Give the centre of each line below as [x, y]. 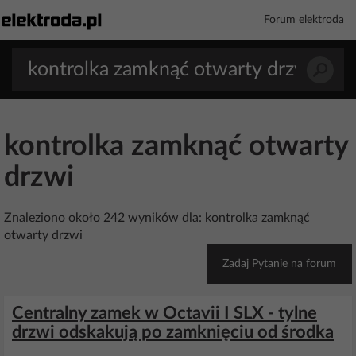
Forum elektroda [304, 20]
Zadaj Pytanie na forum [279, 264]
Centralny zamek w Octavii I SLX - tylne [164, 313]
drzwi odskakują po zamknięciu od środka [173, 332]
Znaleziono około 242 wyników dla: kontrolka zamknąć [157, 218]
